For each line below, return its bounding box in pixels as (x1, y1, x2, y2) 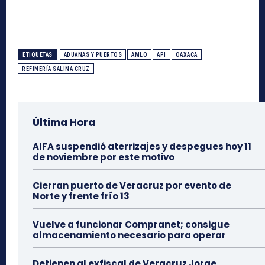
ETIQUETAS (22, 51, 53, 58)
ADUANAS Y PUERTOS (63, 51, 122, 58)
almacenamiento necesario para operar (33, 228, 226, 241)
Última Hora (33, 115, 95, 130)
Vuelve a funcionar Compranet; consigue (33, 218, 230, 231)
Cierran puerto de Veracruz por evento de (33, 179, 231, 192)
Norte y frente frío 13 (33, 189, 130, 202)
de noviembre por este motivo (33, 150, 174, 163)
